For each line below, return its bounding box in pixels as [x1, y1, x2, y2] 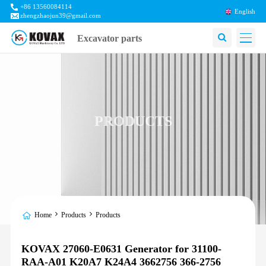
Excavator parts [77, 33, 142, 43]
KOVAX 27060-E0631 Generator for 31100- [21, 242, 221, 255]
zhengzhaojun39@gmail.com [20, 12, 101, 20]
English [235, 8, 256, 15]
